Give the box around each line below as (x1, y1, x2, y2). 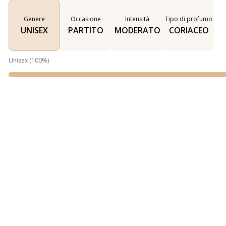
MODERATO (114, 25, 160, 36)
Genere (24, 15, 45, 24)
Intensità (125, 15, 149, 24)
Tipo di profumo (165, 15, 212, 24)
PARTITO (68, 25, 103, 36)
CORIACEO (168, 25, 209, 36)
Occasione (71, 15, 101, 24)
